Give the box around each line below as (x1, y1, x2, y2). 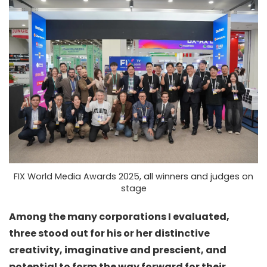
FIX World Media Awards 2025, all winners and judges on (14, 170, 253, 182)
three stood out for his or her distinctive (9, 226, 210, 240)
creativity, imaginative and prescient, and (9, 243, 226, 257)
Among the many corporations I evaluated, (9, 209, 229, 223)
